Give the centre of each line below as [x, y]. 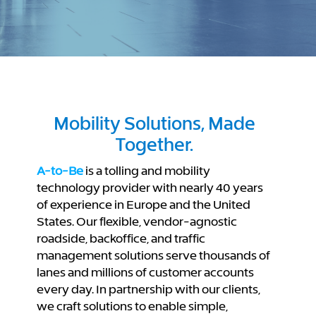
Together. [154, 145]
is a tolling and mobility [147, 171]
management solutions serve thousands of [153, 255]
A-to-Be [60, 171]
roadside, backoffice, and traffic [121, 238]
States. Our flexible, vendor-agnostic [136, 221]
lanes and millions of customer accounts [145, 272]
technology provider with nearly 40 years [150, 188]
